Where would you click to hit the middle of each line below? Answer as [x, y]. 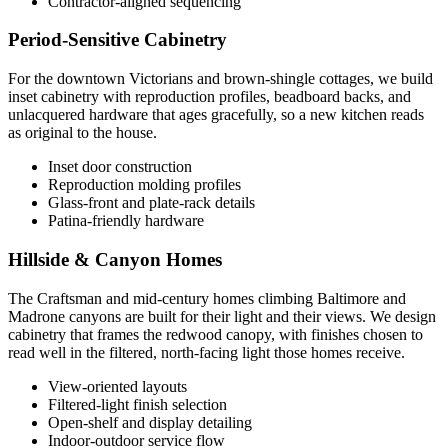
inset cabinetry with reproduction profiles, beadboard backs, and [209, 97]
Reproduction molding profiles [144, 185]
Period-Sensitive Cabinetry [117, 40]
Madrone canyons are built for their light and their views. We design [222, 316]
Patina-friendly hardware [126, 221]
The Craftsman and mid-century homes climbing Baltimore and [207, 298]
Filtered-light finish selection [137, 404]
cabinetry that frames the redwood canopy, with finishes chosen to [215, 334]
